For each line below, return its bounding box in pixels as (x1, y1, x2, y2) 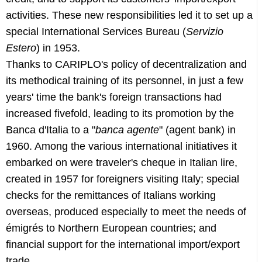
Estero (6, 42, 36, 54)
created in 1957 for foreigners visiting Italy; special (6, 173, 239, 185)
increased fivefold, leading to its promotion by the (6, 108, 234, 119)
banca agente (95, 124, 159, 136)
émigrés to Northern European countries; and (6, 222, 216, 234)
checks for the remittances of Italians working (6, 189, 216, 201)
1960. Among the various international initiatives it (6, 140, 237, 152)
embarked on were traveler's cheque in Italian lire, (6, 157, 237, 168)
